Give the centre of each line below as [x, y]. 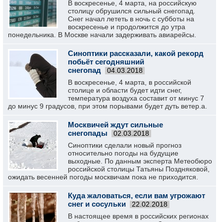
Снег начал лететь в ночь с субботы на [131, 19]
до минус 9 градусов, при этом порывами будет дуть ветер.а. [108, 106]
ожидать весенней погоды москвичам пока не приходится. [103, 177]
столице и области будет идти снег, [125, 90]
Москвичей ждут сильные [115, 125]
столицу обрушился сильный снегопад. [132, 11]
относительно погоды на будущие [123, 153]
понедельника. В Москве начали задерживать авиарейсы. [102, 35]
